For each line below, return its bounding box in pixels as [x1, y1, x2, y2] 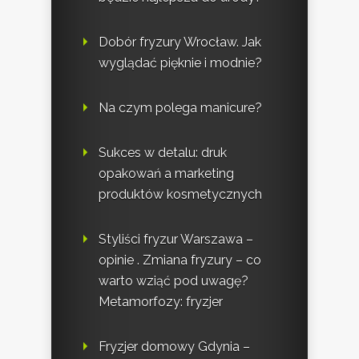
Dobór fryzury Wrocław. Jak [99, 34, 261, 50]
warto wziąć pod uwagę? [99, 273, 248, 289]
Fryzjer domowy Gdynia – [99, 339, 250, 355]
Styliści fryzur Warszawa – [99, 232, 253, 248]
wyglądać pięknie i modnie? [99, 55, 262, 71]
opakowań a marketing [99, 166, 234, 182]
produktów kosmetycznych [99, 187, 262, 203]
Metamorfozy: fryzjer [99, 294, 223, 310]
